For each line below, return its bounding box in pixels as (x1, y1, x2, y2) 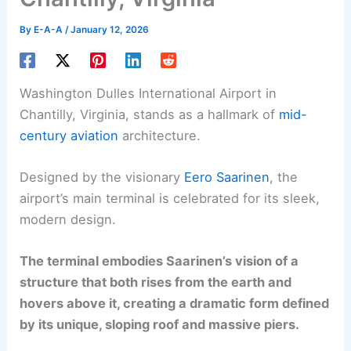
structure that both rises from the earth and (20, 274, 292, 291)
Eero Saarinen (184, 168, 270, 185)
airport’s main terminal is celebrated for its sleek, (20, 190, 320, 206)
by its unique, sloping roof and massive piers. (20, 317, 300, 333)
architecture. (118, 127, 201, 143)
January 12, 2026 (71, 24, 150, 36)
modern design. (20, 211, 117, 227)
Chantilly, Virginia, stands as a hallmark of (20, 106, 280, 122)
